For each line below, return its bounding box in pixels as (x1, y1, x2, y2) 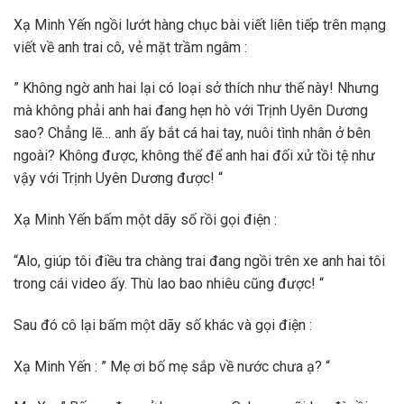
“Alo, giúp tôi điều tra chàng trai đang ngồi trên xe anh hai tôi (14, 252, 385, 270)
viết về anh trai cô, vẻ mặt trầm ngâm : (14, 38, 247, 56)
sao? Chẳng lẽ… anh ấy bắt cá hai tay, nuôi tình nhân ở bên (14, 124, 371, 142)
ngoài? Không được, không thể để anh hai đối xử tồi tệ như (14, 147, 375, 165)
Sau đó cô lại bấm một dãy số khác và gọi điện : (14, 316, 312, 334)
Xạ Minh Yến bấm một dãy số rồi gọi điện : (14, 211, 277, 229)
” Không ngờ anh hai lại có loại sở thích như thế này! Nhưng (14, 79, 379, 97)
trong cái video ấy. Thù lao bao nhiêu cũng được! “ (14, 274, 324, 292)
